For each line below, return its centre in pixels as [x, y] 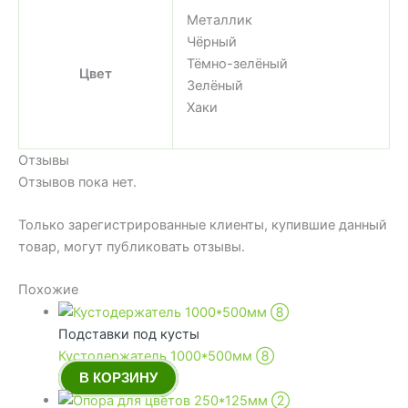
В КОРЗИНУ [118, 378]
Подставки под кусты [128, 335]
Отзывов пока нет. [77, 182]
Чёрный [211, 41]
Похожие [48, 290]
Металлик [219, 20]
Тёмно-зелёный [237, 63]
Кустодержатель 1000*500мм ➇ [166, 357]
